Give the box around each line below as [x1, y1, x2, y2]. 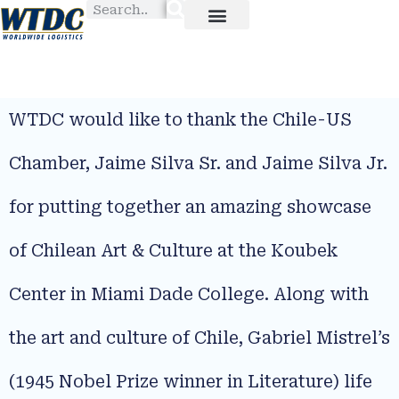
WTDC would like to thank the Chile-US [9, 110, 352, 130]
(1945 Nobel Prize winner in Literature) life [9, 371, 372, 392]
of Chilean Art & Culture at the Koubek [9, 240, 338, 261]
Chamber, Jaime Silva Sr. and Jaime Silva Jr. [9, 153, 387, 174]
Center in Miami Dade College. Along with [9, 284, 369, 305]
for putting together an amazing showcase [9, 197, 371, 217]
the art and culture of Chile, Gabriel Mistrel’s [9, 328, 390, 348]
